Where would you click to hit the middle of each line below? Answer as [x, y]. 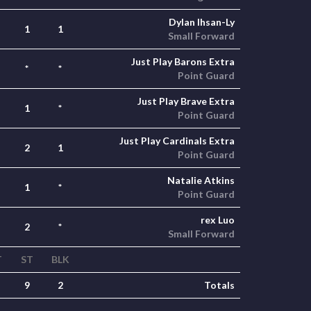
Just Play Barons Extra [183, 61]
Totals [219, 285]
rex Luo [218, 220]
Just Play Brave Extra [186, 101]
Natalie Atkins [201, 180]
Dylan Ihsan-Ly [202, 22]
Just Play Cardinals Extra [177, 141]
